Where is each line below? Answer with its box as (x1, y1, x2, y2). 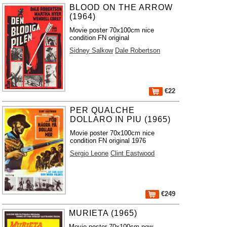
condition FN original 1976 (69, 137, 146, 144)
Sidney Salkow (69, 47, 113, 54)
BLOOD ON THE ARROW (69, 3, 173, 12)
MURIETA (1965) (69, 209, 138, 217)
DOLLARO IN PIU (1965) (69, 115, 171, 124)
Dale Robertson (115, 47, 161, 54)
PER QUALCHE (69, 106, 135, 115)
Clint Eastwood (110, 149, 155, 157)
